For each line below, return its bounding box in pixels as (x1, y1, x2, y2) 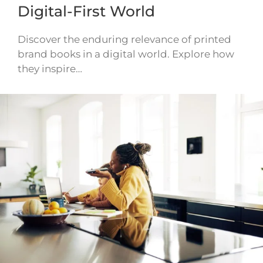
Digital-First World (18, 2, 155, 20)
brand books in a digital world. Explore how (18, 48, 234, 60)
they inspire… (18, 62, 82, 75)
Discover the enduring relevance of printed (18, 33, 231, 45)
